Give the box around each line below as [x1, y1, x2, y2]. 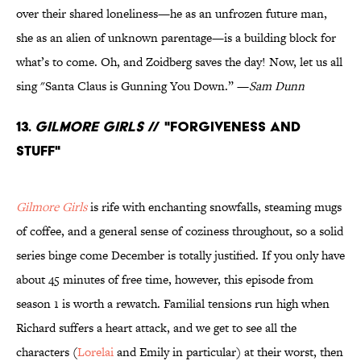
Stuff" [16, 142, 60, 160]
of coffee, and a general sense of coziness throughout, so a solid [16, 222, 343, 240]
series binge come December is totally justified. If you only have [16, 247, 345, 264]
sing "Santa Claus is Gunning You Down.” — [16, 77, 249, 95]
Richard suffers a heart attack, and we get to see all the [16, 319, 297, 337]
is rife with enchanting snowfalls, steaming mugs [87, 198, 342, 216]
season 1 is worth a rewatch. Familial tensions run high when [16, 295, 330, 313]
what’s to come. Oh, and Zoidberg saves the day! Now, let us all [16, 53, 342, 71]
